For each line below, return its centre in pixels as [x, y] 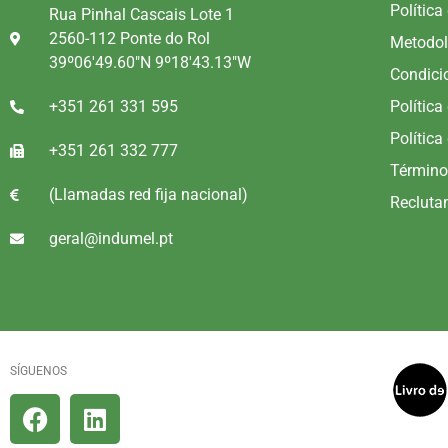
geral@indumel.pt [110, 238]
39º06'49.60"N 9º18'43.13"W [149, 62]
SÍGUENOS [38, 370]
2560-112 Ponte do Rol [129, 38]
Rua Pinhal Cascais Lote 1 [141, 14]
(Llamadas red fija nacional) [148, 194]
